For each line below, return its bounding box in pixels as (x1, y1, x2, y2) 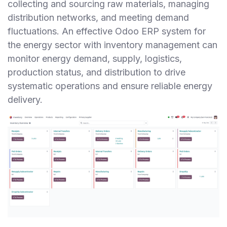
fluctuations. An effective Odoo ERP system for (8, 26, 206, 37)
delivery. (8, 94, 43, 105)
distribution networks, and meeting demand (8, 12, 189, 23)
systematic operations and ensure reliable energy (8, 81, 212, 92)
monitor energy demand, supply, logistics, (8, 53, 182, 64)
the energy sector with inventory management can (8, 40, 217, 51)
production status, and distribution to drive (8, 67, 185, 78)
